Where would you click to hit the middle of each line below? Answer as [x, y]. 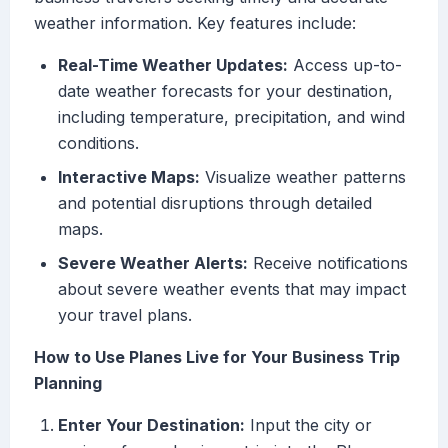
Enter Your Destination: [151, 425]
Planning [68, 383]
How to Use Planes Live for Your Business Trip [217, 357]
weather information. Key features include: [195, 23]
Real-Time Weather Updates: [173, 65]
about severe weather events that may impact [232, 289]
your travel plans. [125, 315]
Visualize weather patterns [303, 177]
